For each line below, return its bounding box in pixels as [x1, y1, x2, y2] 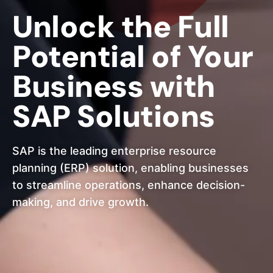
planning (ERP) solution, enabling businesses [12, 161, 249, 175]
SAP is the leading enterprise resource [12, 144, 216, 158]
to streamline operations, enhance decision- [12, 179, 245, 192]
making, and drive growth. [12, 196, 149, 209]
